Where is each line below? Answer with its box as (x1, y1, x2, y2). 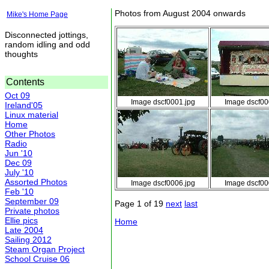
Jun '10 (5, 148, 32, 158)
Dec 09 (5, 157, 32, 168)
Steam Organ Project (5, 244, 85, 254)
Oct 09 (5, 90, 30, 100)
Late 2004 (5, 225, 43, 235)
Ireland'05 (5, 100, 43, 110)
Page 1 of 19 (115, 199, 166, 209)
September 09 (5, 196, 59, 206)
